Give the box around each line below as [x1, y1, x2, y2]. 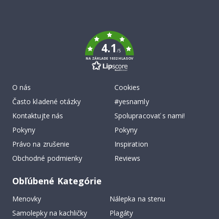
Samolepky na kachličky [12, 208, 88, 218]
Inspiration [114, 139, 148, 149]
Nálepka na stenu [109, 194, 166, 204]
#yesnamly [114, 97, 149, 107]
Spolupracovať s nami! [114, 111, 185, 121]
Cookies [114, 83, 140, 92]
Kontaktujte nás [12, 111, 63, 121]
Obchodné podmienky [12, 153, 83, 163]
